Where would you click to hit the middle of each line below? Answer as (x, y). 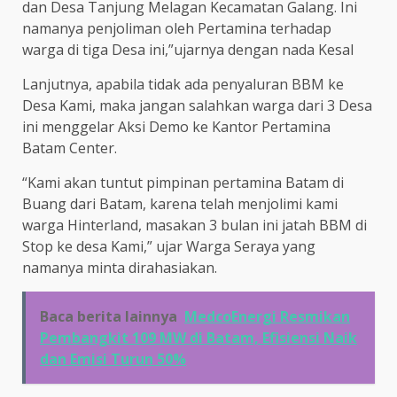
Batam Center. (70, 148)
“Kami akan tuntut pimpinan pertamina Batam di (183, 183)
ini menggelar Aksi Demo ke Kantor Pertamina (176, 127)
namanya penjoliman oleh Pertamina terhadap (177, 28)
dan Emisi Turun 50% (113, 359)
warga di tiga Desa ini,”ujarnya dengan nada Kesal (188, 50)
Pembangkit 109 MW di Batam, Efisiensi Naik (198, 338)
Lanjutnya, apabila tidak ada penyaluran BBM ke (183, 84)
